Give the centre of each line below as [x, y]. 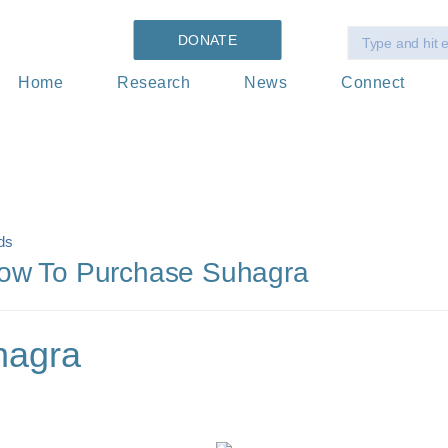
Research [154, 82]
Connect [373, 82]
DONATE [207, 40]
